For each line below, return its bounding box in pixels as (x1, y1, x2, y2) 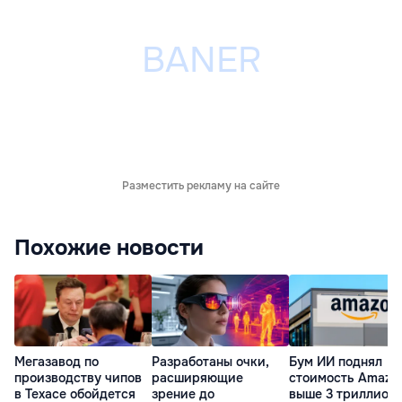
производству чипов (14, 370, 142, 387)
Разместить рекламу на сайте (122, 179, 280, 194)
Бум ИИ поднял (289, 354, 382, 371)
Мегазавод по (14, 354, 99, 371)
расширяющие (152, 370, 243, 387)
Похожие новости (14, 234, 204, 262)
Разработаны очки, (152, 354, 269, 371)
